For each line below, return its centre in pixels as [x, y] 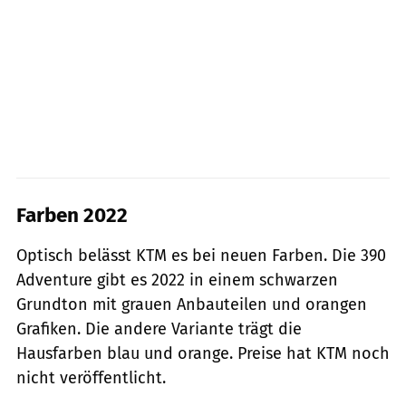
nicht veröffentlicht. [91, 377]
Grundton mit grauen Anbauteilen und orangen [192, 304]
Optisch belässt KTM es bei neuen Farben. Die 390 [201, 255]
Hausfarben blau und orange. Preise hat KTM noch [203, 353]
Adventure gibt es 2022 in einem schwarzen [177, 280]
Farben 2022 [72, 215]
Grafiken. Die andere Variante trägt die [159, 329]
